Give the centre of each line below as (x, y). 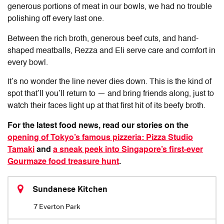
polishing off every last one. (56, 19)
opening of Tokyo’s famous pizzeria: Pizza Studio (100, 138)
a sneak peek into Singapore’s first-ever (128, 150)
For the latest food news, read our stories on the (98, 126)
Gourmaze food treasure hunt (63, 162)
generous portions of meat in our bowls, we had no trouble (110, 7)
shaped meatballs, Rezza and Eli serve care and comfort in (111, 51)
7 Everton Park (57, 206)
